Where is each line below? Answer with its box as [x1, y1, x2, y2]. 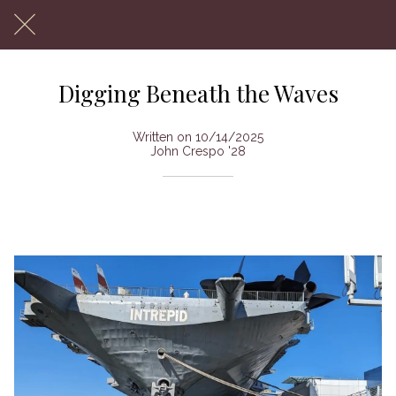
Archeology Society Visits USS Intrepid [14, 215, 307, 234]
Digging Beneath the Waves [57, 78, 339, 109]
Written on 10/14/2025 [133, 129, 263, 144]
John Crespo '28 [150, 143, 246, 158]
